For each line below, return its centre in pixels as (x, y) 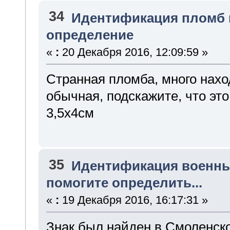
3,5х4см (70, 113)
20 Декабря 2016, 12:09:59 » (133, 52)
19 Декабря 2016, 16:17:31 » (133, 200)
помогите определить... (124, 183)
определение (90, 35)
